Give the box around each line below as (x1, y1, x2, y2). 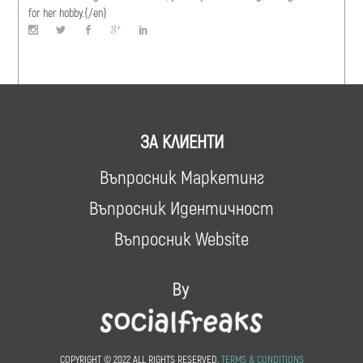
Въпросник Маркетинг (99, 164, 264, 188)
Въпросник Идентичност (89, 195, 274, 219)
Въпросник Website (114, 226, 249, 250)
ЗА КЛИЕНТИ (139, 129, 224, 152)
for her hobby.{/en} (28, 5, 108, 19)
